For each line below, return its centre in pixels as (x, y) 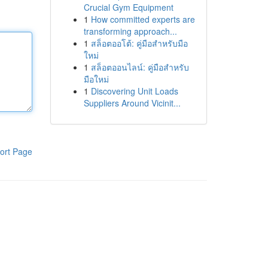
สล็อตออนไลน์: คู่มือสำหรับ (140, 67)
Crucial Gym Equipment (128, 7)
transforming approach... (130, 31)
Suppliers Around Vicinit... (132, 103)
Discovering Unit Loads (134, 91)
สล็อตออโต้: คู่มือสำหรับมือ (139, 43)
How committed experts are (143, 19)
